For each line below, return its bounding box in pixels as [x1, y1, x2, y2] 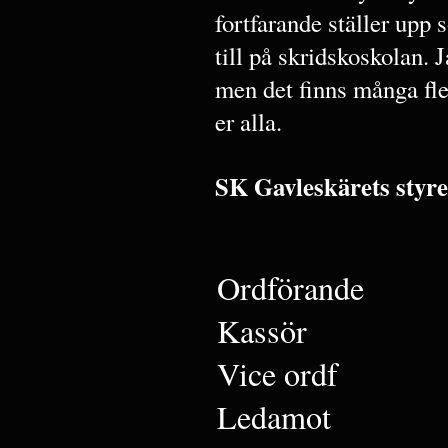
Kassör [217, 309, 307, 352]
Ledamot [217, 395, 342, 438]
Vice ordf [217, 352, 357, 395]
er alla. [215, 105, 282, 138]
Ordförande [217, 266, 364, 309]
